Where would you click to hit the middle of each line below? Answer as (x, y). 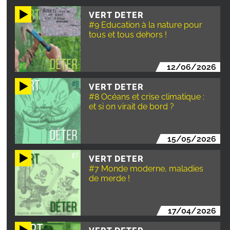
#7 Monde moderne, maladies (146, 168)
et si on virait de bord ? (132, 106)
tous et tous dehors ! (128, 34)
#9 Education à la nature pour (146, 25)
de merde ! (110, 178)
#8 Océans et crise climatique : (147, 97)
